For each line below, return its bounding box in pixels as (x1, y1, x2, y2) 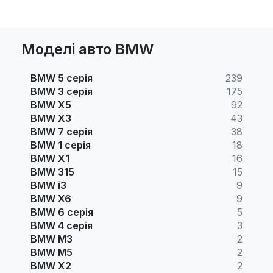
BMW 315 (30, 165, 74, 178)
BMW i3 (30, 179, 66, 191)
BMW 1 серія (30, 138, 91, 151)
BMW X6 (30, 192, 71, 205)
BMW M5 (30, 246, 73, 258)
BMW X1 (30, 152, 69, 165)
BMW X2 (30, 259, 71, 272)
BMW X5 (30, 98, 71, 111)
